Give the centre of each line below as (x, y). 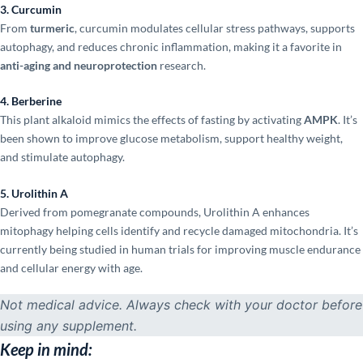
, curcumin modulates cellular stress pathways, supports (215, 28)
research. (181, 65)
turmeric (52, 28)
